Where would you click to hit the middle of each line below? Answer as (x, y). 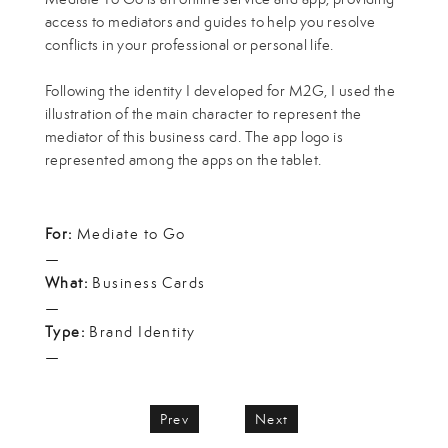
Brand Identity (142, 331)
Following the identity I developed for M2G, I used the (220, 90)
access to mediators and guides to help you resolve (210, 21)
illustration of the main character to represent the (203, 113)
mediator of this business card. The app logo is (194, 136)
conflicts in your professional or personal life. (189, 44)
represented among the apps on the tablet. (183, 159)
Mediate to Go (131, 234)
